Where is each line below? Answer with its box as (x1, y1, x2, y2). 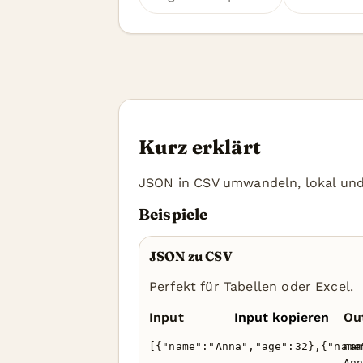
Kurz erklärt (139, 135, 261, 159)
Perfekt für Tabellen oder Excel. (149, 279, 354, 294)
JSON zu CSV (149, 248, 233, 264)
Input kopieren (233, 310, 329, 325)
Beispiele (139, 205, 208, 224)
